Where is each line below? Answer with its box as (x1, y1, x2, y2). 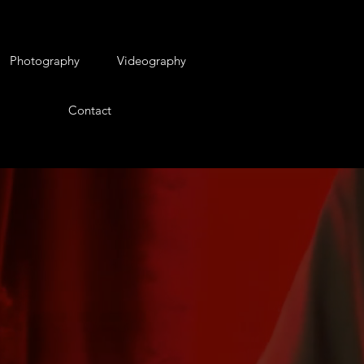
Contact (67, 102, 111, 118)
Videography (116, 52, 186, 68)
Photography (9, 52, 80, 68)
